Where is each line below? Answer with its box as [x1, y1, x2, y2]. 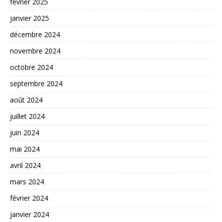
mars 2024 [10, 177, 44, 187]
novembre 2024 [10, 46, 60, 56]
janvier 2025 [10, 13, 49, 23]
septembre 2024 [10, 79, 62, 89]
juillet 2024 [10, 111, 45, 121]
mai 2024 [10, 144, 40, 154]
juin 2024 [10, 128, 39, 138]
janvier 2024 [10, 210, 49, 220]
